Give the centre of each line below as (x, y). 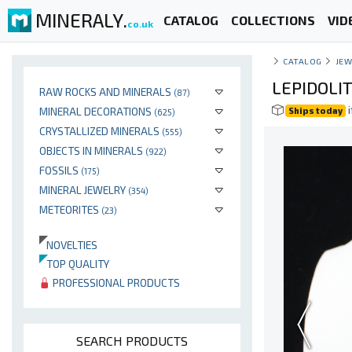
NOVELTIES (68, 245)
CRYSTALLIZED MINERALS (101, 131)
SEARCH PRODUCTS (132, 341)
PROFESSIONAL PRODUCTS (115, 282)
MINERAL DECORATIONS (97, 111)
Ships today (316, 110)
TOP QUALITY (74, 264)
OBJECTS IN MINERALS (92, 150)
